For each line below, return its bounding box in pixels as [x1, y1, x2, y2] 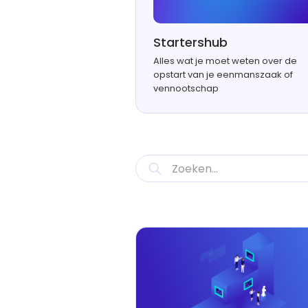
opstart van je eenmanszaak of [153, 68, 293, 82]
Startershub [153, 34, 228, 52]
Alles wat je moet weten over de [153, 54, 297, 68]
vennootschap [153, 82, 219, 96]
